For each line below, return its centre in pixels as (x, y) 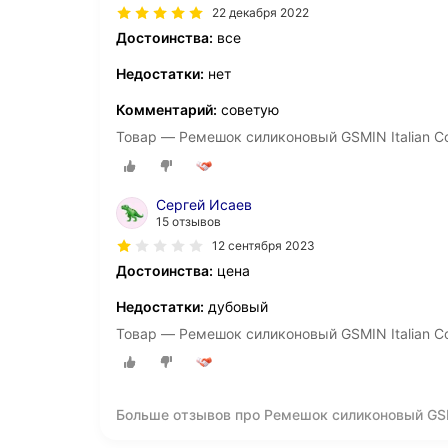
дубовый (236, 306)
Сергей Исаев (204, 204)
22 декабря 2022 (260, 13)
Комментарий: (166, 110)
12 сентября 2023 (263, 245)
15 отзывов (188, 221)
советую (248, 110)
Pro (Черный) (161, 432)
